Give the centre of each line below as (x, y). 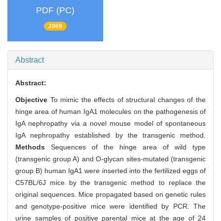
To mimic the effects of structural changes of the (128, 100)
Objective (33, 100)
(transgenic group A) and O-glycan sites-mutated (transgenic (110, 159)
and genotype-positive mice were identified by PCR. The (110, 206)
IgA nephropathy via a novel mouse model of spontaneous (110, 124)
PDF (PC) (55, 10)
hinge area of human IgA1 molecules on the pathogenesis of (110, 112)
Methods (30, 147)
